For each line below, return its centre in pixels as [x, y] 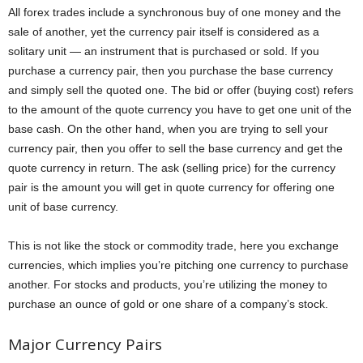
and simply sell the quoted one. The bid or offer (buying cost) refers [181, 90]
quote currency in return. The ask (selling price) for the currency [172, 168]
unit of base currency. [63, 207]
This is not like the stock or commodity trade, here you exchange [173, 246]
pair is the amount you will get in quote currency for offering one [171, 188]
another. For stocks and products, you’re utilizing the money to [168, 285]
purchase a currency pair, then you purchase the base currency [171, 71]
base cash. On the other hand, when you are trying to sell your [168, 129]
